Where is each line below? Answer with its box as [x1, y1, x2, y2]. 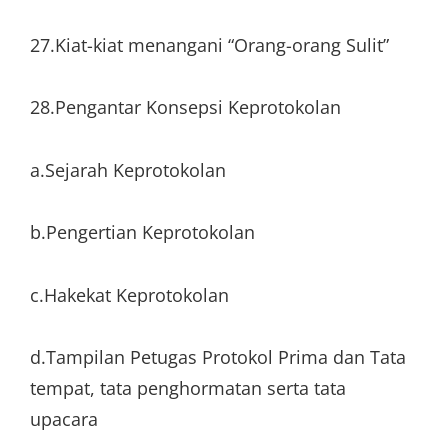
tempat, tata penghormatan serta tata [30, 376, 346, 400]
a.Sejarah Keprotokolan [30, 157, 226, 182]
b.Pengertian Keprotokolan [30, 220, 255, 244]
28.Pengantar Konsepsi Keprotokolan [30, 95, 341, 119]
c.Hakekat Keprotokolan [30, 282, 229, 307]
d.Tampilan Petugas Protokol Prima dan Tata [30, 345, 406, 369]
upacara [30, 407, 98, 431]
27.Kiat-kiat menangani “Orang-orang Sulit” [30, 32, 389, 57]
